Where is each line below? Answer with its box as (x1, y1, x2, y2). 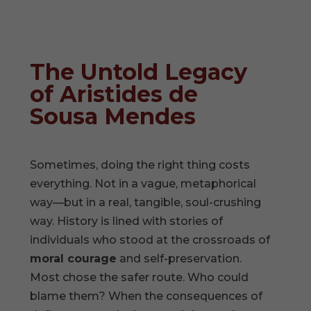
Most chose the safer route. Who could (30, 270, 249, 284)
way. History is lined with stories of (30, 214, 224, 228)
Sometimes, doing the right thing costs (30, 158, 251, 171)
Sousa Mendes (30, 102, 196, 130)
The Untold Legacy (30, 58, 248, 85)
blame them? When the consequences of (30, 289, 263, 303)
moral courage (30, 251, 117, 265)
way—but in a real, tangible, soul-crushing (30, 195, 262, 209)
